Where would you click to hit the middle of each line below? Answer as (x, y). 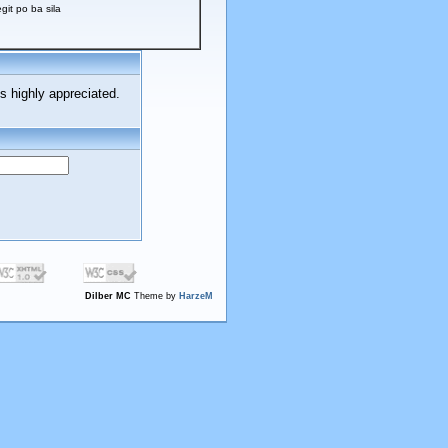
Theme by (155, 295)
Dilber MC (108, 295)
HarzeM (196, 295)
